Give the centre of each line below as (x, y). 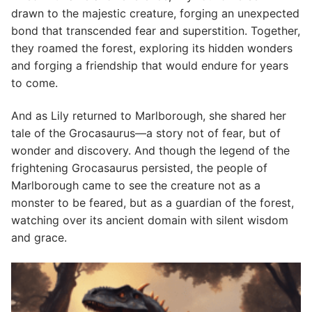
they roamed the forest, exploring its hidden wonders (152, 48)
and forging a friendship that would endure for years (150, 65)
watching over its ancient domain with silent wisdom (150, 220)
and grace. (39, 238)
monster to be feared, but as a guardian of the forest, (153, 203)
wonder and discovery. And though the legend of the (150, 151)
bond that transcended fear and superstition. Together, (156, 30)
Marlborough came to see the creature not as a (136, 186)
